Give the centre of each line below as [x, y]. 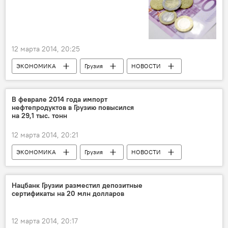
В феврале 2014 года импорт [60, 99]
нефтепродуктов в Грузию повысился [73, 107]
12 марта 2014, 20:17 [45, 221]
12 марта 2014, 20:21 [45, 135]
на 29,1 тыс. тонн [39, 115]
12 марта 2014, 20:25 [46, 49]
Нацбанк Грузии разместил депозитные [77, 185]
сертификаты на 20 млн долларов [68, 193]
